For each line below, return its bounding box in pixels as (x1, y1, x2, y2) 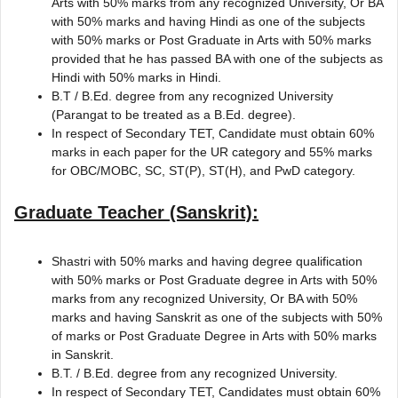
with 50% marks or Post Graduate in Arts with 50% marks (52, 32, 371, 47)
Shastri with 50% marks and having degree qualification (52, 253, 362, 268)
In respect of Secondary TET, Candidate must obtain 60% (52, 125, 374, 140)
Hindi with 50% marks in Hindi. (52, 69, 221, 84)
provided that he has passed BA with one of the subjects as (52, 51, 383, 66)
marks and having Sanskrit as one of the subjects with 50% (52, 309, 382, 324)
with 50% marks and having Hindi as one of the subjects (52, 13, 365, 28)
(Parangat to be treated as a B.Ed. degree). (52, 107, 296, 122)
